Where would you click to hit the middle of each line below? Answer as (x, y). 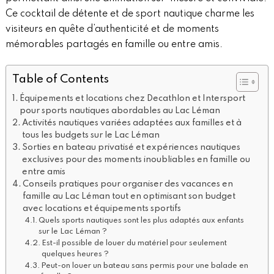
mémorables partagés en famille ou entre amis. (114, 45)
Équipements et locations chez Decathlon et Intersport (133, 99)
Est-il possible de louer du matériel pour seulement (135, 243)
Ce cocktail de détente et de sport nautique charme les (130, 14)
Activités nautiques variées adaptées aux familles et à (132, 123)
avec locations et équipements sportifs (102, 209)
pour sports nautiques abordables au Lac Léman (120, 111)
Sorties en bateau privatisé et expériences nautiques (131, 148)
